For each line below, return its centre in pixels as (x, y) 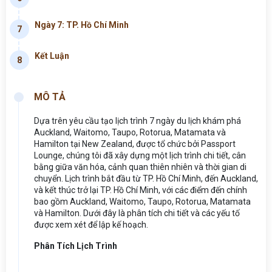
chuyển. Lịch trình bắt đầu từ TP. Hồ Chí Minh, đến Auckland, (146, 178)
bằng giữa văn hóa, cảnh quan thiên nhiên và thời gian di (140, 167)
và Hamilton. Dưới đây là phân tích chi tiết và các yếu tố (137, 213)
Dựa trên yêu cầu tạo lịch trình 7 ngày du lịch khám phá (138, 121)
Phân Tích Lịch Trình (76, 246)
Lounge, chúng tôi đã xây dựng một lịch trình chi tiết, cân (140, 155)
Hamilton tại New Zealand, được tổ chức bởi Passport (135, 144)
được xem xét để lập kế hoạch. (91, 224)
